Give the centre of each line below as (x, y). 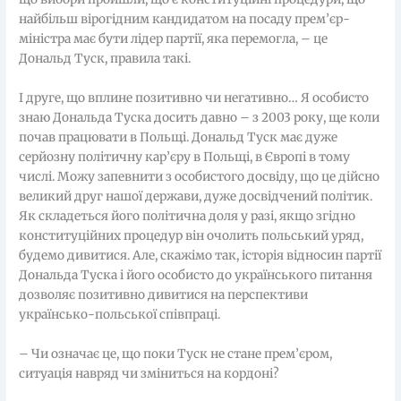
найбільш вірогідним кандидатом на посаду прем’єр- (185, 20)
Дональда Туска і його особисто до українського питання (196, 276)
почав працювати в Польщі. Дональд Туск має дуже (179, 138)
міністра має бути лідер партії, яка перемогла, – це (174, 39)
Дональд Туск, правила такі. (105, 59)
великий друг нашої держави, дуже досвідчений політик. (196, 197)
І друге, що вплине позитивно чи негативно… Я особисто (194, 98)
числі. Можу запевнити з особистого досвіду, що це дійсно (200, 177)
